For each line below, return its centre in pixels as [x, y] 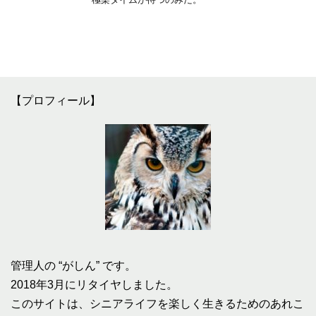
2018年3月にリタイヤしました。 [94, 284]
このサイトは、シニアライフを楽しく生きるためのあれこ [157, 303]
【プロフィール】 [56, 100]
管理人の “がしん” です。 [73, 265]
